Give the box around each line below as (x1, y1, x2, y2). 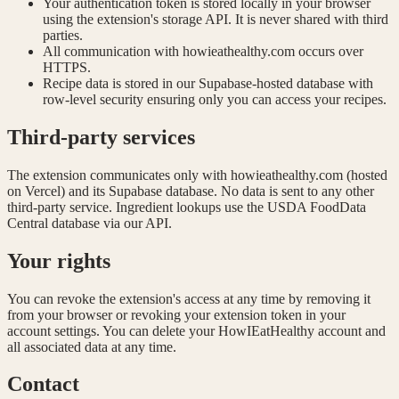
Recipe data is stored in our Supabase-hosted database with (43, 75, 373, 91)
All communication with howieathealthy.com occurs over (43, 43, 363, 59)
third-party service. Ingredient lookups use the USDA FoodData (7, 199, 366, 215)
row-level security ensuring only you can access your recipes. (43, 91, 387, 107)
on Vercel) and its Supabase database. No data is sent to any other (7, 183, 374, 199)
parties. (43, 27, 83, 43)
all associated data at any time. (7, 338, 176, 354)
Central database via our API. (7, 215, 172, 231)
